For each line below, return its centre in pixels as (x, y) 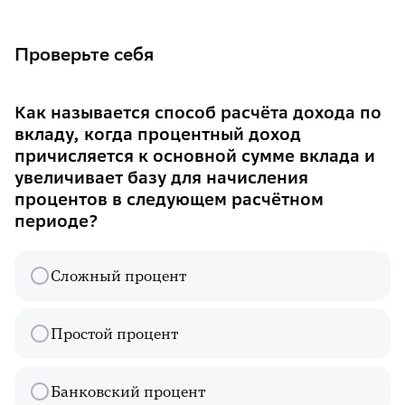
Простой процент (114, 334)
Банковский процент (128, 391)
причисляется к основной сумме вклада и (195, 156)
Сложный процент (118, 276)
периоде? (57, 221)
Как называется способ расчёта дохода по (198, 113)
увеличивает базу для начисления (161, 178)
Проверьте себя (84, 54)
